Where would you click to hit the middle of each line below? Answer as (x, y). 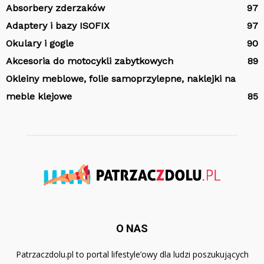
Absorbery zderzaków (55, 8)
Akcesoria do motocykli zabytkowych (90, 61)
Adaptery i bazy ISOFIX (58, 26)
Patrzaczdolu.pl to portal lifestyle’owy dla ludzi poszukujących (132, 254)
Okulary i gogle (40, 43)
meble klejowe (39, 96)
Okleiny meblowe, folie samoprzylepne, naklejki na (121, 79)
